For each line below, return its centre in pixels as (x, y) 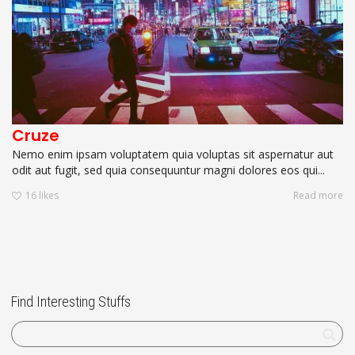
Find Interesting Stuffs (71, 302)
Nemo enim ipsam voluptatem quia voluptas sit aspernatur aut (173, 154)
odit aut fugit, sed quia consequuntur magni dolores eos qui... (168, 170)
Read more (318, 195)
